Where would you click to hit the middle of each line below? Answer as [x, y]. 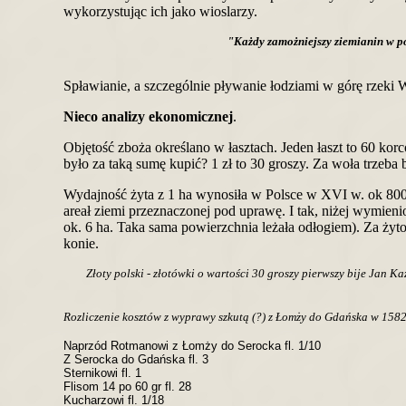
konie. [81, 243]
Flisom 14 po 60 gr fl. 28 [127, 387]
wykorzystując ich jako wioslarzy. [160, 11]
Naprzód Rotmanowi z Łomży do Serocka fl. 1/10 [192, 346]
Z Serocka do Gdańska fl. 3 [136, 359]
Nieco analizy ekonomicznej [148, 116]
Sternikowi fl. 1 [102, 373]
